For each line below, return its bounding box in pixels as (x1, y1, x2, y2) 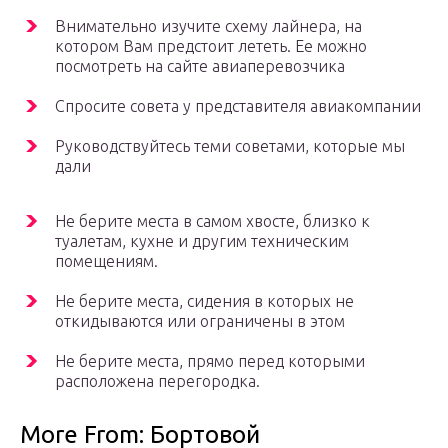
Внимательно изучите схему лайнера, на (55, 17, 362, 36)
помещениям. (55, 252, 158, 271)
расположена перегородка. (55, 372, 260, 391)
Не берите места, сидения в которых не (55, 292, 354, 311)
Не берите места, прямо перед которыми (55, 352, 365, 371)
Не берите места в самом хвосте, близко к (55, 212, 370, 231)
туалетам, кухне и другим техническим (55, 232, 349, 251)
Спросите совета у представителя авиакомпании (55, 97, 421, 116)
